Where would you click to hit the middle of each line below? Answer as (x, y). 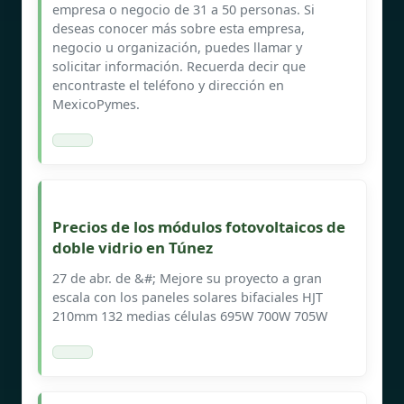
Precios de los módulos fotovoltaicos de (199, 226)
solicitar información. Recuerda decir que (179, 66)
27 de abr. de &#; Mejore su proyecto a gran (187, 278)
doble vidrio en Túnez (133, 247)
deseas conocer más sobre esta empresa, (179, 28)
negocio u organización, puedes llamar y (177, 47)
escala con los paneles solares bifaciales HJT (188, 297)
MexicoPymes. (96, 104)
